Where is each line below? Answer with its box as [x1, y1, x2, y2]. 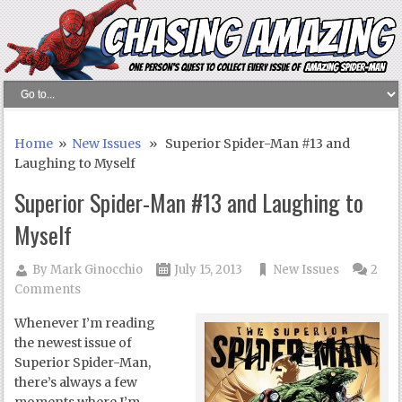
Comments [14, 282, 82, 298]
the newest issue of [14, 335, 133, 352]
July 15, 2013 [174, 262, 243, 278]
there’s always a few [14, 374, 138, 391]
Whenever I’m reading [14, 315, 156, 332]
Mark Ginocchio [50, 262, 144, 278]
